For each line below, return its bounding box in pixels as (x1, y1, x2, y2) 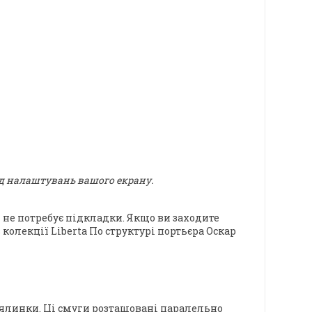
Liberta (49, 224, 89, 238)
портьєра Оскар (157, 224, 238, 238)
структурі (105, 224, 157, 238)
